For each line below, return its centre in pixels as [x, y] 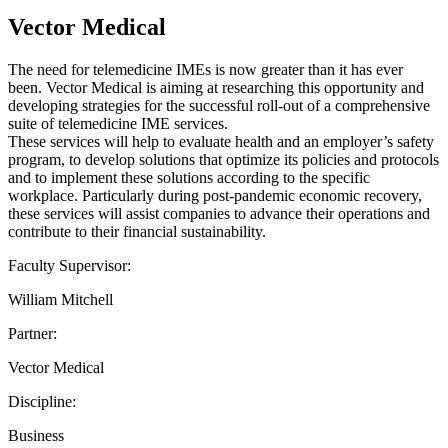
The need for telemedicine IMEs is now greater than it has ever [205, 69]
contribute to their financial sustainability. [137, 231]
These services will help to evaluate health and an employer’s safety [221, 141]
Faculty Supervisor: [69, 265]
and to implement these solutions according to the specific [189, 177]
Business [36, 435]
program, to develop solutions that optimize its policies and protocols [223, 159]
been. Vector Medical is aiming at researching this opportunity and [216, 87]
